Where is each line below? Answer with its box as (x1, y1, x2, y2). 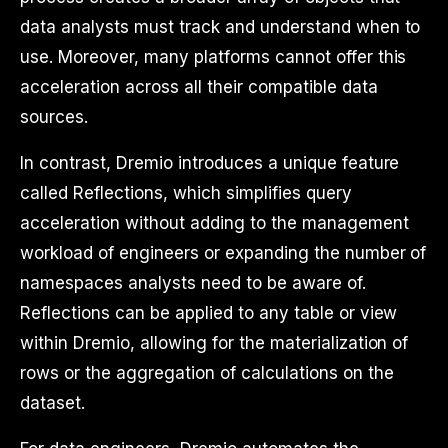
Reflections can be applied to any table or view (20, 303, 398, 323)
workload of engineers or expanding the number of (20, 243, 427, 263)
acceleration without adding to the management (20, 213, 409, 233)
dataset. (20, 393, 85, 413)
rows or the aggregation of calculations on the (20, 363, 394, 383)
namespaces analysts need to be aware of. (20, 273, 366, 293)
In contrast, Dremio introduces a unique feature (20, 153, 400, 173)
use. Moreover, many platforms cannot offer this (20, 47, 407, 67)
